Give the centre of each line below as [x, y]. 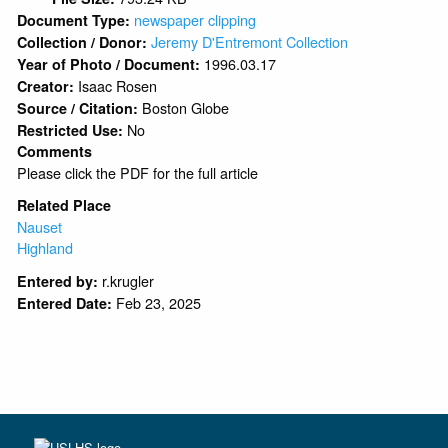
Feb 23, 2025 [159, 302]
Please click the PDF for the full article [138, 172]
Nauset [40, 226]
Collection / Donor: [84, 41]
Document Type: [76, 19]
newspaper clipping [195, 19]
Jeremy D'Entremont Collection [250, 41]
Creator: [48, 85]
